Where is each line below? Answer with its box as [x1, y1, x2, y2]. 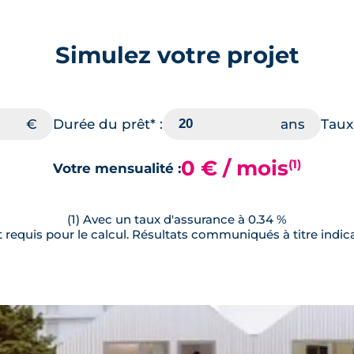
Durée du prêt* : [53, 116, 163, 133]
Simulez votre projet [55, 41, 299, 70]
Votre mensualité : [53, 160, 181, 176]
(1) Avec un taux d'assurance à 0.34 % [67, 212, 287, 228]
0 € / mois [181, 156, 288, 181]
